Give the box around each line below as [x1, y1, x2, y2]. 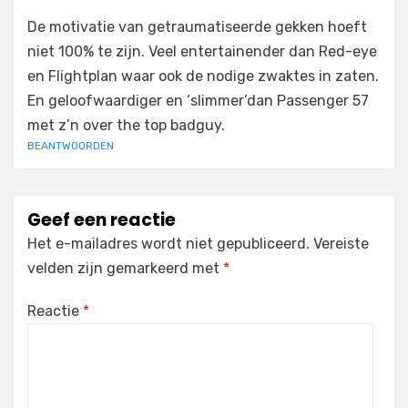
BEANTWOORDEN [27, 139, 114, 152]
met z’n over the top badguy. [27, 117, 225, 134]
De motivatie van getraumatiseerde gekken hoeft [27, 18, 367, 36]
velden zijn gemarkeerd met [27, 260, 223, 277]
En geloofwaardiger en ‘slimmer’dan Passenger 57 [27, 92, 369, 109]
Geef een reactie [27, 208, 176, 232]
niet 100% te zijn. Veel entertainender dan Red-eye [27, 43, 377, 60]
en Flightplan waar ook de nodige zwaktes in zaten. [27, 67, 379, 85]
